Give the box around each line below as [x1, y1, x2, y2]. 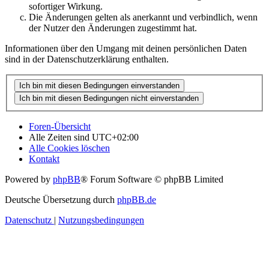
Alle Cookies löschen [29, 142, 110, 153]
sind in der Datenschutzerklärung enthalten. [5, 54, 169, 65]
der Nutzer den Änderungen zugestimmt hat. [29, 23, 197, 34]
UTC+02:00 [92, 131, 139, 142]
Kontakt [29, 153, 59, 164]
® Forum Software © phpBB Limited [80, 174, 223, 184]
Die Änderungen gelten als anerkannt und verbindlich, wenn [29, 12, 258, 23]
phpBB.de [117, 194, 156, 205]
